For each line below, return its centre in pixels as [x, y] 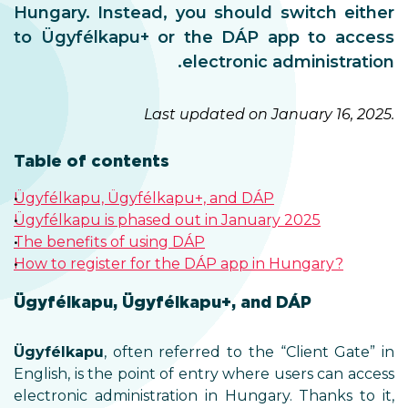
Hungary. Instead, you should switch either [204, 13]
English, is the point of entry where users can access [204, 374]
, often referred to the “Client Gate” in [249, 352]
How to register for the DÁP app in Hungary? [178, 264]
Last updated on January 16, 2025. [269, 114]
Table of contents [92, 161]
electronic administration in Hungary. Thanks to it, [204, 396]
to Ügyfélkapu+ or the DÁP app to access [204, 37]
